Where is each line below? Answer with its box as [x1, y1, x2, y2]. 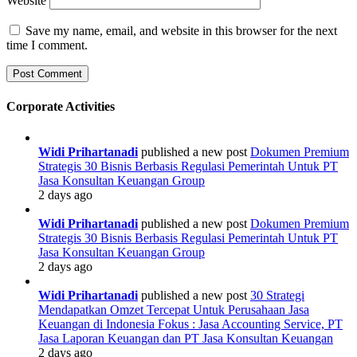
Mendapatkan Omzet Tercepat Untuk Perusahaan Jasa [38, 302, 309, 316]
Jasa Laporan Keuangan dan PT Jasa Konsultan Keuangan [38, 331, 333, 345]
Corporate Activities [6, 99, 115, 113]
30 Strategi [250, 288, 304, 302]
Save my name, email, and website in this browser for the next [25, 24, 337, 38]
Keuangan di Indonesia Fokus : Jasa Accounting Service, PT [38, 316, 343, 331]
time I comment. [6, 38, 88, 53]
